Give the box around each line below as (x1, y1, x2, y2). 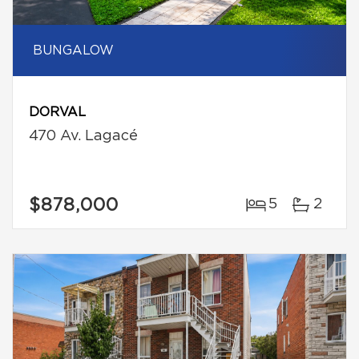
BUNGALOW (33, 44, 114, 57)
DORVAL (29, 106, 86, 119)
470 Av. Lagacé (29, 129, 138, 143)
